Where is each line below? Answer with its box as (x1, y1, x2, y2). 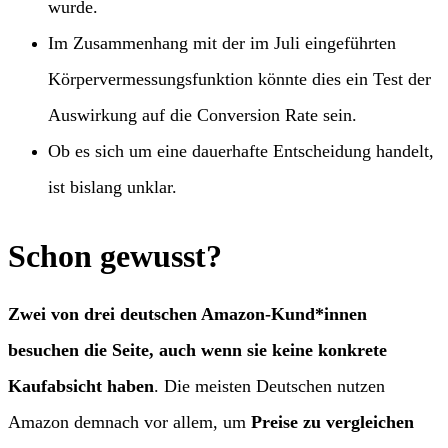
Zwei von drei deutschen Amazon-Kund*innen (8, 304, 367, 324)
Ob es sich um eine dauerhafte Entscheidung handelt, (48, 141, 434, 162)
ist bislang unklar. (48, 177, 177, 198)
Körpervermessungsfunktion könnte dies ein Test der (48, 69, 431, 90)
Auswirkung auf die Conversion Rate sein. (48, 105, 357, 126)
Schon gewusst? (8, 238, 222, 274)
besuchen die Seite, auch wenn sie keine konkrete (8, 340, 387, 360)
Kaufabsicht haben (8, 376, 154, 396)
